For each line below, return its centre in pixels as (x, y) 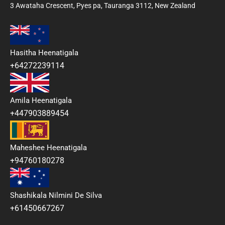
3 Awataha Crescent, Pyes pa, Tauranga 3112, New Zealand (103, 6)
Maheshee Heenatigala (48, 148)
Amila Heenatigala (41, 100)
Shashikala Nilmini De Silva (56, 196)
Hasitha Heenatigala (44, 52)
